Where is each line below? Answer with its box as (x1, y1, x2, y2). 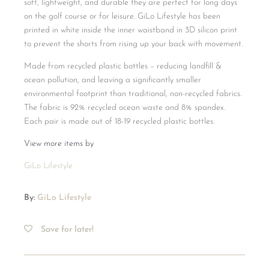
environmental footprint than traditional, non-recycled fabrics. (24, 89, 242, 99)
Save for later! (41, 225, 94, 235)
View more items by (24, 139, 94, 149)
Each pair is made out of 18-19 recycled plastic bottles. (24, 117, 215, 127)
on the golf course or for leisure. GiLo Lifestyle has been (24, 12, 221, 22)
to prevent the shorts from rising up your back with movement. (24, 40, 243, 49)
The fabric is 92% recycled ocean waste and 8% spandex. (24, 103, 226, 113)
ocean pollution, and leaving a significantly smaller (24, 76, 202, 85)
